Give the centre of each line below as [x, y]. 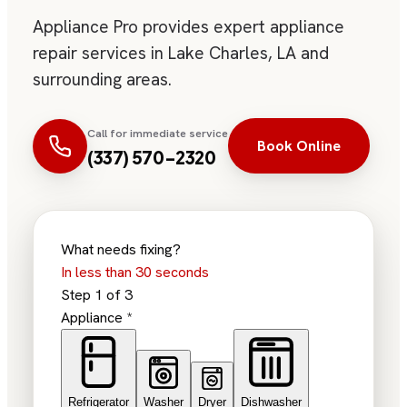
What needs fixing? [121, 250]
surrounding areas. [102, 80]
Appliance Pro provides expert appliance [189, 27]
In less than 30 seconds [135, 273]
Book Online [299, 146]
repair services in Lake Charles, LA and [181, 54]
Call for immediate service [158, 134]
